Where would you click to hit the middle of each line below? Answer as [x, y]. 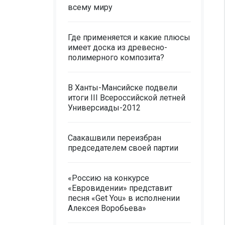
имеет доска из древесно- [118, 47]
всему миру [90, 7]
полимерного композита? [116, 58]
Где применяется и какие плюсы [129, 37]
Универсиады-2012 [104, 108]
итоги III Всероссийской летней [127, 98]
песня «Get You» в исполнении [124, 198]
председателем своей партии [123, 148]
